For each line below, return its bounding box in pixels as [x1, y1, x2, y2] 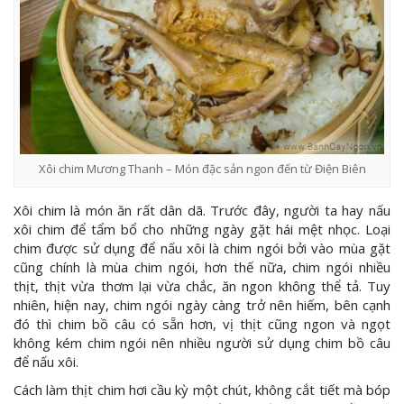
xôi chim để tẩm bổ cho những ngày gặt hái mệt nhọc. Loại [14, 220, 390, 239]
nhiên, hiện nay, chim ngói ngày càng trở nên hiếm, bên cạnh [14, 296, 390, 315]
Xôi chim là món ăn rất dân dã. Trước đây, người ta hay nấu [14, 201, 390, 220]
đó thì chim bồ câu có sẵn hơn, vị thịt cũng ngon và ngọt [14, 315, 390, 334]
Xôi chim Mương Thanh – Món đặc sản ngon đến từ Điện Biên [38, 161, 366, 178]
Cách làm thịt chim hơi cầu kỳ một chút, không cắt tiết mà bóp [14, 381, 390, 399]
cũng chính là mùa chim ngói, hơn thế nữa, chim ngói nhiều [14, 258, 390, 277]
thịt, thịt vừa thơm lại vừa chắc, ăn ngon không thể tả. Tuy [14, 277, 390, 296]
